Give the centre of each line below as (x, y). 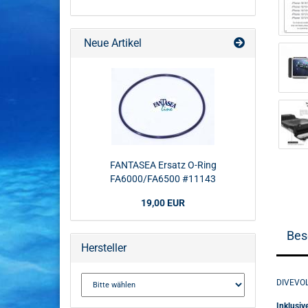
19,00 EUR (163, 203)
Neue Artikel (111, 43)
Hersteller (104, 248)
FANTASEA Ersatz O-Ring (163, 165)
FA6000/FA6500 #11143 (163, 179)
